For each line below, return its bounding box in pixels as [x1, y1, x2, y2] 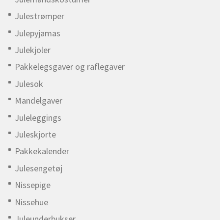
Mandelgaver [15, 95, 62, 107]
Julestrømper [15, 10, 64, 22]
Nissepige [15, 179, 51, 191]
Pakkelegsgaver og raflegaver [15, 61, 125, 73]
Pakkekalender [15, 145, 69, 157]
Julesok [15, 78, 43, 89]
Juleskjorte [15, 128, 56, 140]
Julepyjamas [15, 27, 60, 39]
